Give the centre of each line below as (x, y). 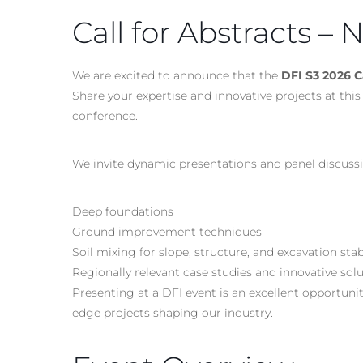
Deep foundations (123, 211)
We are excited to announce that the (177, 75)
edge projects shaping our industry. (173, 312)
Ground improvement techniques (167, 231)
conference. (105, 115)
